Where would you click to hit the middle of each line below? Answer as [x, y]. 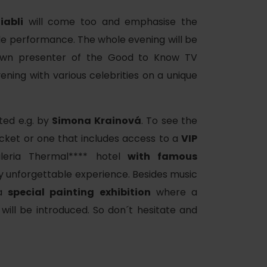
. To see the [169, 121]
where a [174, 192]
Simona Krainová [97, 121]
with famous [159, 156]
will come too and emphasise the [111, 22]
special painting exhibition [79, 192]
